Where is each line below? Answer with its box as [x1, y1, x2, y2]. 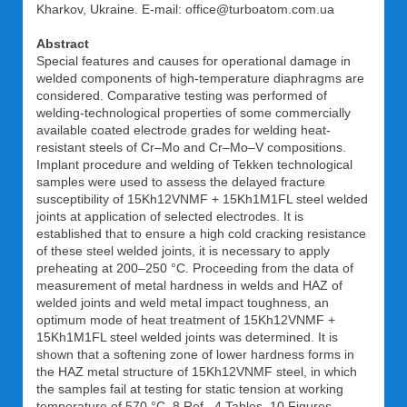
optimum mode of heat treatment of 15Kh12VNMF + [36, 313, 335, 327]
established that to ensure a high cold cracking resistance [36, 226, 366, 241]
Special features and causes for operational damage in [36, 54, 351, 68]
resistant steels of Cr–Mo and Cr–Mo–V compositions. [36, 140, 346, 154]
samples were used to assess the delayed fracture [36, 174, 325, 189]
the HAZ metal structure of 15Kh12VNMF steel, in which [36, 364, 357, 379]
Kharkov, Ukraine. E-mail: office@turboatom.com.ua [36, 2, 334, 16]
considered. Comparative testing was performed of [36, 88, 327, 103]
